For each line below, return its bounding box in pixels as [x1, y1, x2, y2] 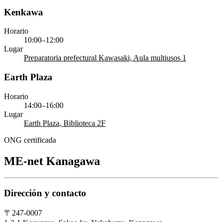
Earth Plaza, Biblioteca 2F [24, 118, 106, 127]
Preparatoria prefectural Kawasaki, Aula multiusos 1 [24, 54, 186, 62]
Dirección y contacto [4, 188, 86, 199]
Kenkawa [4, 6, 43, 17]
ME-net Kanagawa [4, 154, 100, 167]
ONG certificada [4, 135, 56, 144]
